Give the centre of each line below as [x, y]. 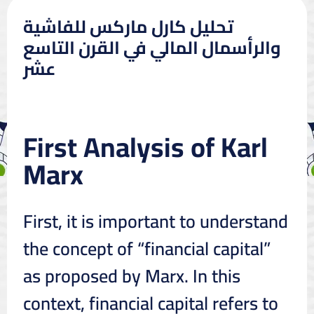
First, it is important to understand [155, 221]
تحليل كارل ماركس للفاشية [128, 26]
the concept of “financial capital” [146, 248]
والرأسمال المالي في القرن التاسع [152, 47]
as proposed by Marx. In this [131, 275]
